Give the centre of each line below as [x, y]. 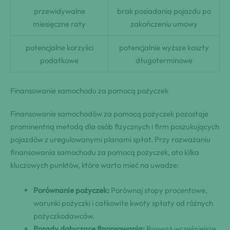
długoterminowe [164, 61]
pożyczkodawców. [64, 216]
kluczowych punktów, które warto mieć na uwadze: [95, 165]
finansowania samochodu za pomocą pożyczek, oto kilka [105, 152]
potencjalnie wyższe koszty [164, 48]
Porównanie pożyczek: [71, 190]
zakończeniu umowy [164, 24]
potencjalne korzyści [59, 48]
